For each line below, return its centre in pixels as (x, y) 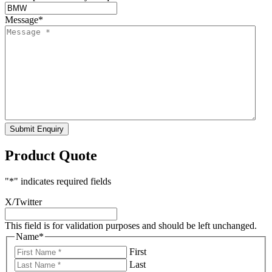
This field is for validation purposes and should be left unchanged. (131, 226)
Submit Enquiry (37, 129)
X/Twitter (23, 202)
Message (22, 20)
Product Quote (51, 156)
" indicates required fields (63, 182)
